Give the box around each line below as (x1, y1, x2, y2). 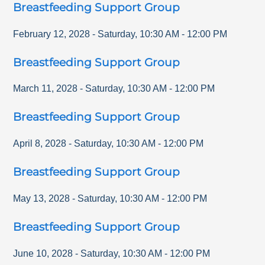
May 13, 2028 (13, 193, 70, 203)
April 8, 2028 (13, 138, 67, 149)
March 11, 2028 (13, 83, 78, 94)
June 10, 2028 (13, 248, 73, 258)
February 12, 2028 (13, 28, 91, 39)
